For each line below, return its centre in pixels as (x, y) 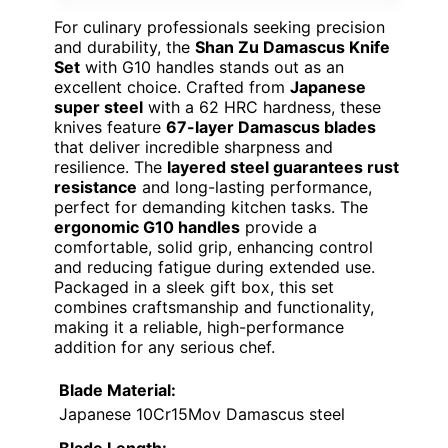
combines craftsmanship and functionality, (214, 307)
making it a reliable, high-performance (199, 327)
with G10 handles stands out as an (212, 67)
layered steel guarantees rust (283, 167)
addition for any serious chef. (164, 347)
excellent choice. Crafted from (172, 87)
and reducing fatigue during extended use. (214, 267)
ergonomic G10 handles (147, 227)
